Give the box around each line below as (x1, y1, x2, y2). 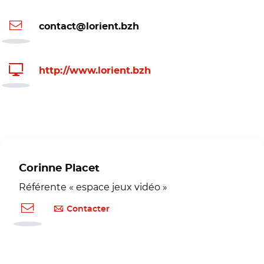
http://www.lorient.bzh (39, 66, 151, 76)
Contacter (67, 205, 110, 214)
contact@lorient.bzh (39, 22, 139, 32)
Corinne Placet (19, 163, 100, 174)
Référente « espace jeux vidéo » (19, 181, 167, 193)
